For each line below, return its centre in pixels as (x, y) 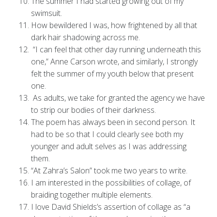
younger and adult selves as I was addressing (108, 147)
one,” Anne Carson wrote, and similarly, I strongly (114, 62)
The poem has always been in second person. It (113, 122)
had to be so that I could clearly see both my (107, 134)
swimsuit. (46, 13)
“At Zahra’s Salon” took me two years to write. (109, 171)
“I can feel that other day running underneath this (116, 50)
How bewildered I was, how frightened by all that (114, 25)
